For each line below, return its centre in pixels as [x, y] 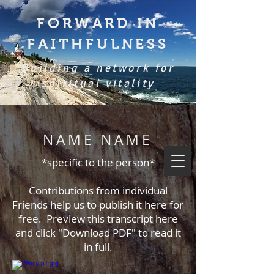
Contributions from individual [98, 191]
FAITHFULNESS [98, 44]
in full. [98, 247]
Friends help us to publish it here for [98, 205]
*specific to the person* [98, 162]
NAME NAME [98, 140]
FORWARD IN [98, 23]
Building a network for [98, 68]
